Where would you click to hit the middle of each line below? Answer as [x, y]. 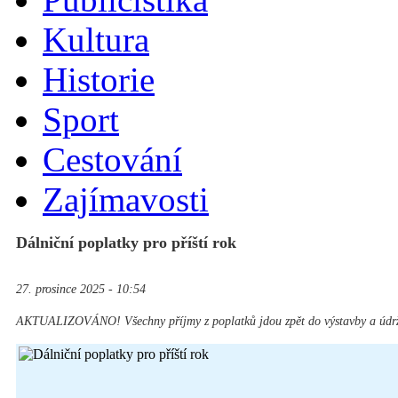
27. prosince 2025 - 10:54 [81, 290]
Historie [99, 80]
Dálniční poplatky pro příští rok [126, 243]
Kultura [96, 40]
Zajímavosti [126, 200]
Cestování [112, 160]
